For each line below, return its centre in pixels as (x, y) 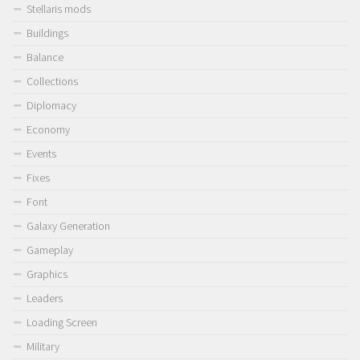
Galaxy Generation (68, 226)
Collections (52, 82)
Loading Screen (62, 323)
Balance (45, 57)
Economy (48, 130)
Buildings (47, 33)
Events (41, 154)
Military (43, 347)
